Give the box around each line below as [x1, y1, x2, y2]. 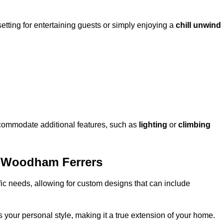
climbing [178, 120, 211, 129]
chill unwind [176, 21, 221, 30]
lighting [139, 120, 167, 129]
